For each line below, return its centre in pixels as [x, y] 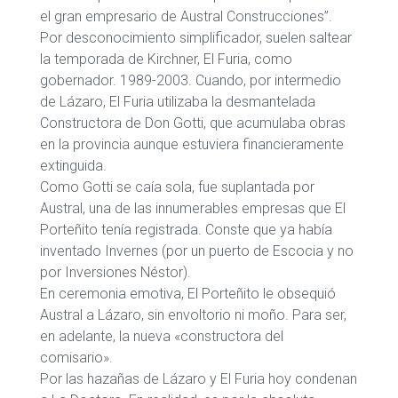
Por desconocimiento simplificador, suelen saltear [196, 38]
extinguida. [73, 166]
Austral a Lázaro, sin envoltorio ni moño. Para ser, [193, 315]
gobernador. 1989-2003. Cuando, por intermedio [191, 80]
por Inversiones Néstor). [115, 272]
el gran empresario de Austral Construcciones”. [186, 16]
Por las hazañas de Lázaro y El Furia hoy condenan [199, 379]
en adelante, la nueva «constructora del [162, 336]
